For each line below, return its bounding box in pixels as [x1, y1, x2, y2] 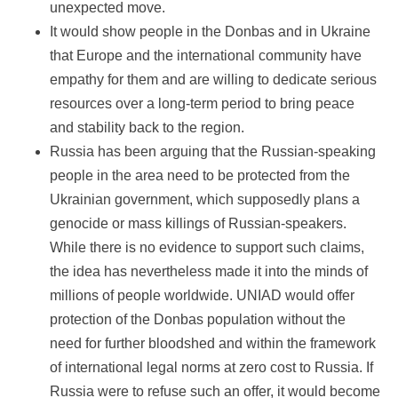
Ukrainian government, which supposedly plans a [50, 192, 360, 208]
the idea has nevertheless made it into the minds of [50, 264, 368, 280]
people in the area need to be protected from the [50, 168, 350, 184]
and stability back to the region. [50, 120, 244, 136]
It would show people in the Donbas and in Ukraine [50, 24, 370, 40]
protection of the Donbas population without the [50, 312, 346, 328]
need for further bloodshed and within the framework [50, 336, 376, 352]
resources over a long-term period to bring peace [50, 96, 354, 112]
